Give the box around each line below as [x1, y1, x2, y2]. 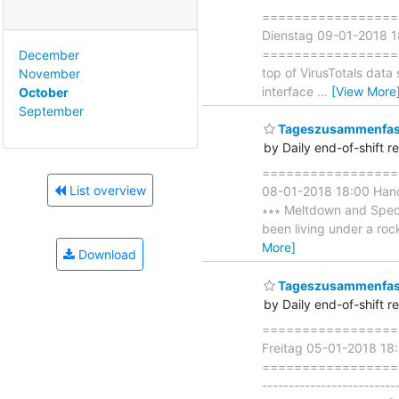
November [19, 65, 80, 81]
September [19, 102, 84, 118]
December [19, 46, 79, 62]
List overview [65, 183, 146, 199]
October [19, 84, 69, 100]
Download [75, 247, 136, 263]
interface [262, 83, 317, 99]
